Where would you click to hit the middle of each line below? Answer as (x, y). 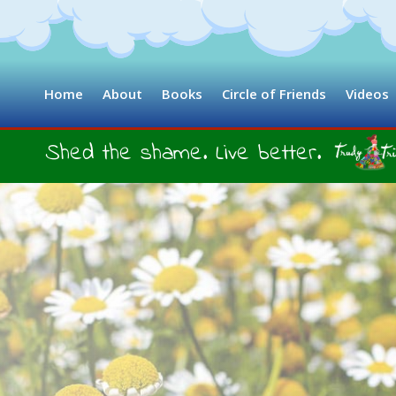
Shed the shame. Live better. (183, 154)
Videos (367, 94)
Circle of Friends (274, 94)
